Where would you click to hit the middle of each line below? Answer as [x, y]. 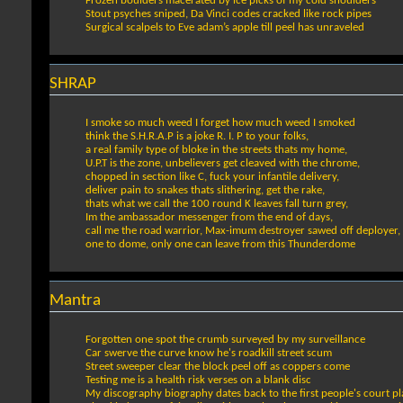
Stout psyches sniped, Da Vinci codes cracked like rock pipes [228, 14]
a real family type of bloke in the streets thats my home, [216, 150]
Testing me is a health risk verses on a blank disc [198, 381]
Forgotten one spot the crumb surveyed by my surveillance [225, 340]
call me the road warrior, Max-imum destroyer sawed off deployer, [243, 231]
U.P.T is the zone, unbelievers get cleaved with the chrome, [223, 164]
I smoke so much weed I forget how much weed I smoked [220, 123]
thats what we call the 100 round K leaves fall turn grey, [217, 204]
